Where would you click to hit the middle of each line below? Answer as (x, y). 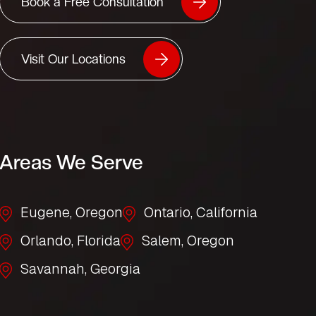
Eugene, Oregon (72, 212)
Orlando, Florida (71, 241)
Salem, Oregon (188, 241)
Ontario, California (201, 212)
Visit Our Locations (74, 59)
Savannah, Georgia (81, 269)
